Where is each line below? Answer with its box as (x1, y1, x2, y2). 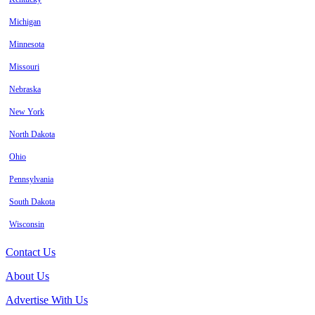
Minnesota (9, 39, 44, 50)
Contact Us (6, 246, 56, 259)
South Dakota (9, 197, 55, 207)
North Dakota (9, 129, 55, 140)
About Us (6, 270, 49, 283)
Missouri (9, 62, 39, 72)
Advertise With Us (6, 294, 88, 307)
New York (9, 107, 44, 117)
